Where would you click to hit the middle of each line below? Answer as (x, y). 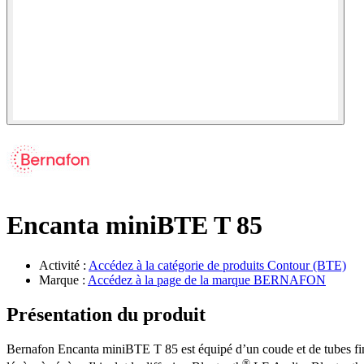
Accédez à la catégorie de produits (178, 265)
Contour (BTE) (307, 265)
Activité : (64, 265)
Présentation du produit (106, 314)
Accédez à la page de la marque (171, 279)
